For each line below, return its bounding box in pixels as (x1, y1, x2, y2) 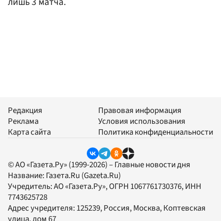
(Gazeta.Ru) (80, 170, 121, 182)
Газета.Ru (46, 170, 80, 182)
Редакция (8, 105, 42, 117)
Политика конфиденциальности (98, 126, 213, 139)
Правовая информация (98, 105, 182, 117)
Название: (8, 170, 46, 182)
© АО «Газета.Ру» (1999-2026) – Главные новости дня (8, 159, 190, 171)
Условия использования (98, 115, 185, 128)
